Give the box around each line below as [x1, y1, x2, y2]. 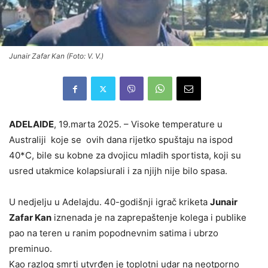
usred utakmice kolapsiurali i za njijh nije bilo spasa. [9, 165, 227, 177]
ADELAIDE [9, 118, 54, 130]
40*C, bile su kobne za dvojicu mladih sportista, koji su [9, 150, 241, 162]
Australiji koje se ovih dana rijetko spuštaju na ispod [9, 134, 233, 146]
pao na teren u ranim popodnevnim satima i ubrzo [9, 227, 218, 239]
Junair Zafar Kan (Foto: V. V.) [9, 51, 103, 61]
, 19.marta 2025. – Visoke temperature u [54, 118, 223, 130]
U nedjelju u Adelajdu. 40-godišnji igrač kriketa [9, 196, 210, 208]
